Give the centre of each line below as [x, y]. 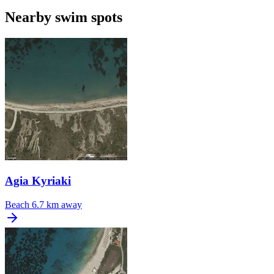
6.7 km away [57, 204]
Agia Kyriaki [38, 180]
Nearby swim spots [64, 17]
